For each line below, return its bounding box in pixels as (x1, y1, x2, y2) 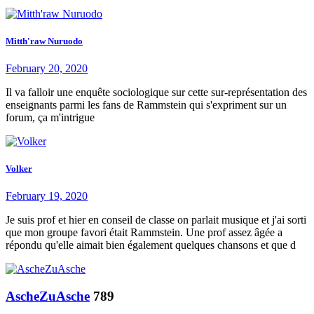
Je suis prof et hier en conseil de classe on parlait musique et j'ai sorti (6, 214, 306, 226)
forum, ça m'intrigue (6, 111, 95, 124)
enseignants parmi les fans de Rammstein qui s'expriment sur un (6, 99, 287, 111)
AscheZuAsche (6, 289, 90, 304)
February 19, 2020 (6, 190, 88, 203)
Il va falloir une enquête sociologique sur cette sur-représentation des (6, 86, 307, 99)
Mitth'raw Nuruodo (6, 35, 83, 46)
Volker (6, 163, 32, 175)
